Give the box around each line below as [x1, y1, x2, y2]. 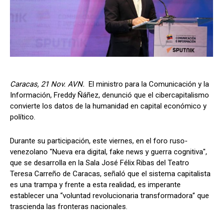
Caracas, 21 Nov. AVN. [10, 79, 89, 89]
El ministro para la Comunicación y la [89, 79, 209, 89]
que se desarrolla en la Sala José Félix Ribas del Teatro [10, 158, 189, 167]
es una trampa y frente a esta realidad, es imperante [10, 180, 181, 189]
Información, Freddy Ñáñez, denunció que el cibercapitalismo [10, 90, 209, 100]
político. [10, 112, 35, 121]
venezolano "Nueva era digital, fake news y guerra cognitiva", [10, 147, 207, 156]
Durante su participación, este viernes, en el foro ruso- [10, 136, 188, 145]
